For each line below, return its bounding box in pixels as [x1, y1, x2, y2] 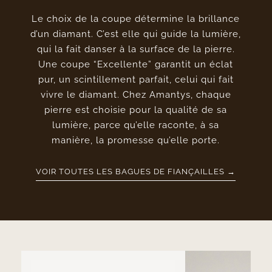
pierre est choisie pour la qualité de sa [44, 104, 228, 116]
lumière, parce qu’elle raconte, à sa [52, 120, 220, 131]
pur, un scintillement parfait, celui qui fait [38, 74, 234, 86]
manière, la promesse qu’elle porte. [52, 135, 220, 146]
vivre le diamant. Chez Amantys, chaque [40, 89, 231, 101]
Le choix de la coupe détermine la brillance [32, 13, 240, 25]
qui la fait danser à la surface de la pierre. [36, 44, 235, 55]
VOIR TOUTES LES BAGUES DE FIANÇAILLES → [36, 167, 236, 177]
